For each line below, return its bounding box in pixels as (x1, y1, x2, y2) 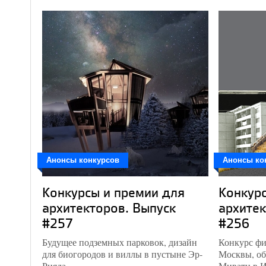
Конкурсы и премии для (42, 183, 185, 201)
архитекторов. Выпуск (42, 198, 176, 217)
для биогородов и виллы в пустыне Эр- (42, 248, 202, 260)
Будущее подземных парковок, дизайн (42, 236, 197, 248)
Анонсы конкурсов (46, 156, 119, 164)
